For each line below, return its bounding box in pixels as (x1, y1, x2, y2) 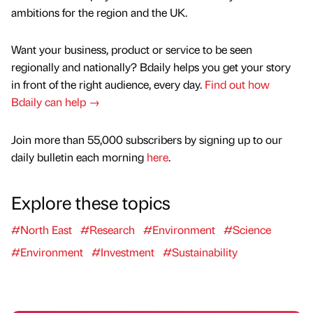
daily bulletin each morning (11, 149, 147, 164)
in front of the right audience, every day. (11, 77, 205, 92)
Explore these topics (11, 189, 170, 214)
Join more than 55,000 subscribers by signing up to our (11, 131, 282, 147)
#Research (80, 221, 135, 237)
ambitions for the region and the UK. (11, 5, 187, 20)
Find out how (205, 77, 270, 92)
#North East (11, 221, 72, 237)
